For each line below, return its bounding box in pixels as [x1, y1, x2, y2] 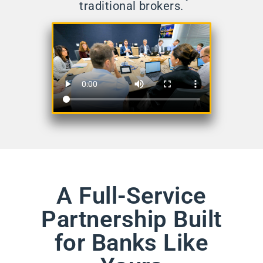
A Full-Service [56, 181, 207, 210]
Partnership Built [41, 205, 222, 233]
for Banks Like [54, 228, 209, 257]
